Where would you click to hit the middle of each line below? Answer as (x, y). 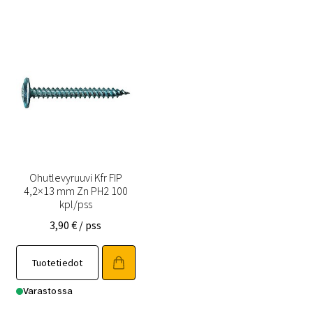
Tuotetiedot (57, 263)
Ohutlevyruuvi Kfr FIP (75, 177)
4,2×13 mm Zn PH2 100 (75, 190)
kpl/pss (75, 204)
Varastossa (48, 291)
